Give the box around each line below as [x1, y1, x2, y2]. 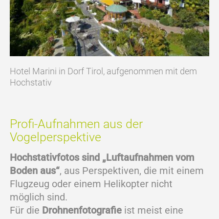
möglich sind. [10, 191, 67, 203]
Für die [10, 204, 42, 217]
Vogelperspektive [10, 130, 101, 145]
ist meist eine [122, 204, 183, 217]
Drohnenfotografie [42, 204, 122, 217]
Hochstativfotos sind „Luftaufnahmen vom [10, 152, 194, 164]
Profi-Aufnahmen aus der [10, 117, 143, 131]
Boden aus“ [10, 165, 60, 177]
